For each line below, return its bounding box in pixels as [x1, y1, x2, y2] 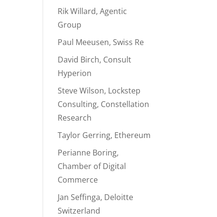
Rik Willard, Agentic [58, 6, 127, 16]
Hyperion [58, 68, 92, 78]
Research [58, 112, 92, 123]
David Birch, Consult [58, 54, 132, 65]
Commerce [58, 174, 98, 185]
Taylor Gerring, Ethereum [58, 130, 151, 140]
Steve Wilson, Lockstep [58, 85, 141, 96]
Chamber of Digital [58, 161, 126, 171]
